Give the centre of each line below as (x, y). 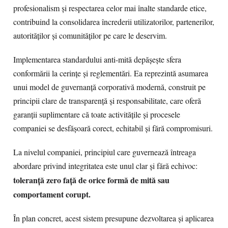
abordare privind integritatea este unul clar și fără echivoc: (105, 166)
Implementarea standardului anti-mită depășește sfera (97, 60)
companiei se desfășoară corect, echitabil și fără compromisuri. (113, 128)
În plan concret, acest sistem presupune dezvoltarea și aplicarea (113, 218)
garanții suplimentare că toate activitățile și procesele (97, 115)
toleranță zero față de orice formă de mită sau (91, 180)
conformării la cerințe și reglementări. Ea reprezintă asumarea (111, 73)
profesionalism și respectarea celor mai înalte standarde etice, (110, 8)
